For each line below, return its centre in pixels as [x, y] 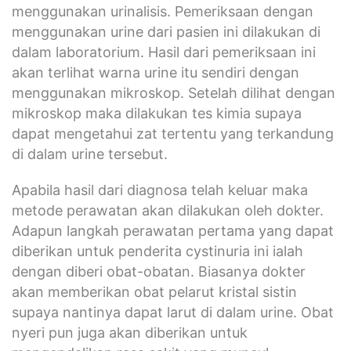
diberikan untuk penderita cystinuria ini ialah [157, 251]
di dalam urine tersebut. [90, 154]
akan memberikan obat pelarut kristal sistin [154, 291]
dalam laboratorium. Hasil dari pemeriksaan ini [164, 52]
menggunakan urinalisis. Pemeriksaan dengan [163, 11]
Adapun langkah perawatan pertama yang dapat [173, 230]
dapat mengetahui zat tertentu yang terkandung [173, 133]
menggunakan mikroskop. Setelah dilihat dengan [174, 92]
